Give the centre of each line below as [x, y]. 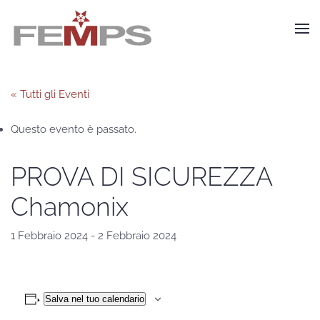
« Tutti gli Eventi [50, 94]
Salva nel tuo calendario [94, 299]
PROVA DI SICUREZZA [141, 176]
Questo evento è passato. [74, 129]
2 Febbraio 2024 [137, 236]
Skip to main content [76, 33]
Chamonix [70, 206]
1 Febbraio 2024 [49, 236]
